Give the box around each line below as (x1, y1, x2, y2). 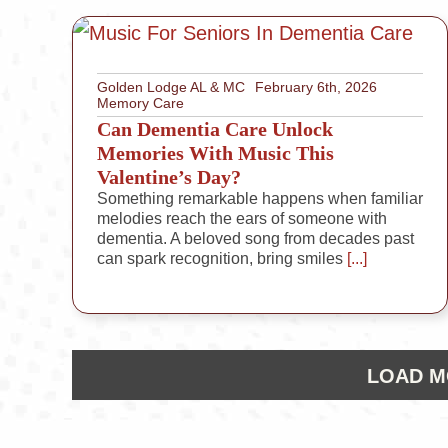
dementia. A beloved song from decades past (96, 230, 414, 248)
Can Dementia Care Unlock (96, 118, 333, 141)
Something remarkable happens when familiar (96, 190, 423, 208)
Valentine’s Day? (96, 166, 241, 189)
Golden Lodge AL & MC (96, 79, 245, 96)
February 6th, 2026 (254, 79, 377, 96)
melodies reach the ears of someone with (96, 210, 387, 228)
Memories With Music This (96, 142, 334, 165)
